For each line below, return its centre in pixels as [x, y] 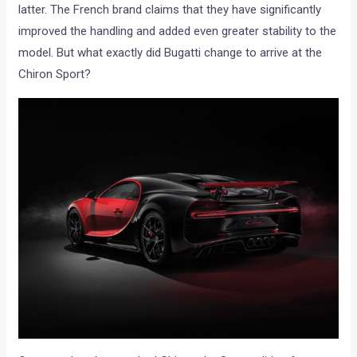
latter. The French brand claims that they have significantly [170, 9]
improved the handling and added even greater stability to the [178, 31]
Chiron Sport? [55, 74]
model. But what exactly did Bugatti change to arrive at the [171, 52]
